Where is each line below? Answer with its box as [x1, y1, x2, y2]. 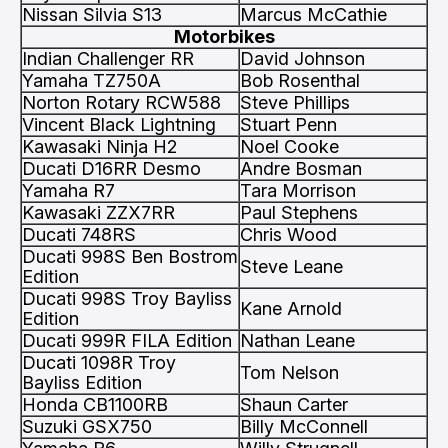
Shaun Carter [240, 394, 348, 415]
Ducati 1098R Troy [22, 352, 176, 373]
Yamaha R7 [22, 180, 115, 201]
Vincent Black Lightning [22, 114, 216, 135]
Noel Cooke [240, 136, 339, 157]
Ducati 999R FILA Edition [22, 330, 232, 351]
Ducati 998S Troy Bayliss [22, 288, 232, 309]
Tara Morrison [240, 180, 356, 201]
